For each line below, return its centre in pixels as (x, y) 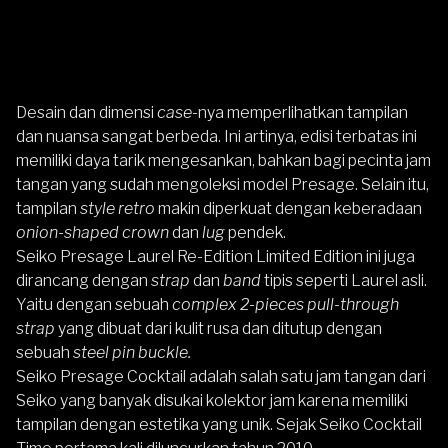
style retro (119, 209)
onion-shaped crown (92, 233)
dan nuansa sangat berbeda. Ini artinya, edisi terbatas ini (216, 137)
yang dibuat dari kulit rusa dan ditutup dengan (220, 329)
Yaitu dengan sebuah (94, 305)
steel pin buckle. (130, 353)
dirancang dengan (83, 281)
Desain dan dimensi (86, 113)
